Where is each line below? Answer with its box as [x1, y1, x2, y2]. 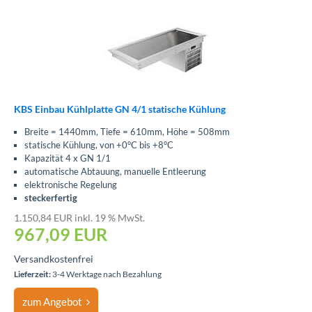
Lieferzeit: [14, 269, 51, 279]
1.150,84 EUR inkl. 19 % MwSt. [14, 212, 145, 224]
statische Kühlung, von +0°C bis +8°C [24, 139, 173, 150]
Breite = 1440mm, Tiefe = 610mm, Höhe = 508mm [24, 126, 230, 137]
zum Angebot [22, 295, 86, 308]
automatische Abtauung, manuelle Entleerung [24, 166, 206, 177]
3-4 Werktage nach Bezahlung [51, 269, 162, 279]
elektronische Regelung [24, 179, 117, 190]
